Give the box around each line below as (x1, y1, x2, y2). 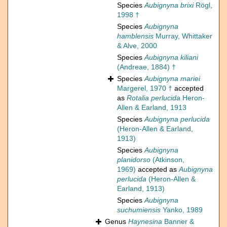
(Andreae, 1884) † (117, 63, 176, 71)
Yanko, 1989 (161, 206, 203, 214)
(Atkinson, (150, 156, 184, 164)
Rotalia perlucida (127, 94, 180, 102)
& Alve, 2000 (117, 42, 157, 50)
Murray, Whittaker (154, 32, 212, 41)
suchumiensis (117, 206, 161, 214)
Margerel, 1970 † (117, 84, 172, 93)
